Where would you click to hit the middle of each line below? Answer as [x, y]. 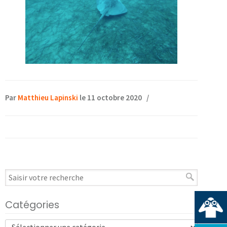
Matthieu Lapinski [48, 97]
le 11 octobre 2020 [111, 97]
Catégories [32, 205]
